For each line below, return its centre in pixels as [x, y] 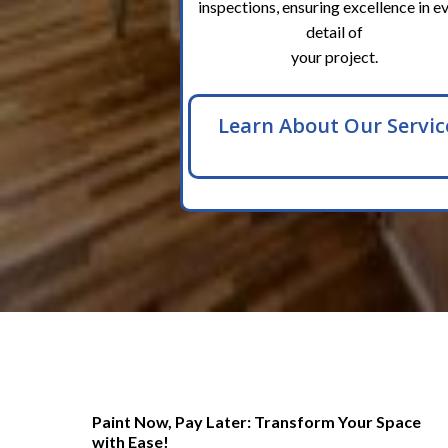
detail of [334, 32]
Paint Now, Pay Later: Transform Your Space [256, 422]
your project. [334, 57]
